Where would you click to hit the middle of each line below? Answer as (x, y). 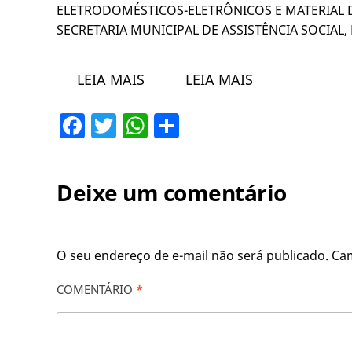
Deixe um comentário (172, 193)
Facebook (141, 126)
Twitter (158, 126)
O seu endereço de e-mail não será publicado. (192, 256)
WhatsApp (209, 126)
